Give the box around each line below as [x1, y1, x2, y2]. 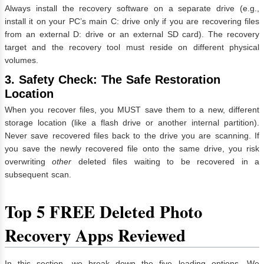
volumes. [5, 55, 38, 65]
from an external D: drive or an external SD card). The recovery [5, 29, 259, 39]
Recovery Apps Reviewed [5, 222, 186, 247]
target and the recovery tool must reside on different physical [5, 42, 259, 52]
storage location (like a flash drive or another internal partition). [5, 117, 259, 127]
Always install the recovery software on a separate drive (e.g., [5, 4, 259, 14]
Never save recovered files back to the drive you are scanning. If [5, 130, 259, 140]
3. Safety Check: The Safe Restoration [5, 73, 220, 87]
